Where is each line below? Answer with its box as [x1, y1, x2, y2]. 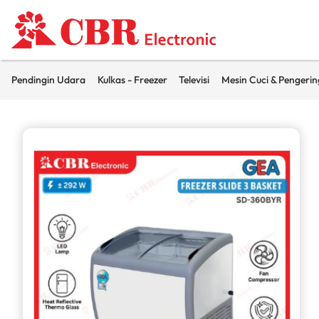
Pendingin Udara [11, 73, 85, 87]
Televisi [179, 73, 210, 87]
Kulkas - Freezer [97, 73, 167, 87]
